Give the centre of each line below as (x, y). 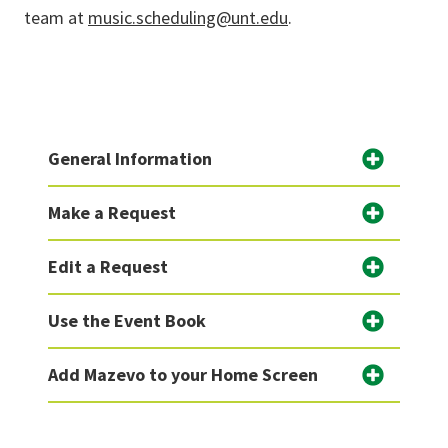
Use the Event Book (127, 320)
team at (56, 17)
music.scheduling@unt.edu (188, 17)
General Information (130, 158)
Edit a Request (108, 266)
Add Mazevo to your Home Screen (183, 374)
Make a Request (112, 212)
